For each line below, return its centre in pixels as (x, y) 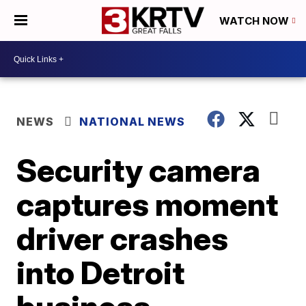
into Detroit (101, 273)
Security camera (139, 170)
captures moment (148, 204)
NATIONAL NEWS (133, 122)
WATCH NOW (255, 21)
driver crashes (123, 238)
